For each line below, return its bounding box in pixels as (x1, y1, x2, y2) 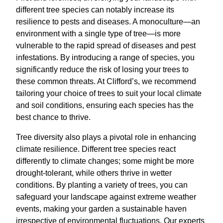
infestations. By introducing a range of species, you (16, 53, 195, 62)
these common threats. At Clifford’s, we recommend (16, 77, 196, 86)
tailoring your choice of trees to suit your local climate (16, 89, 202, 98)
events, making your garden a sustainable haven (16, 205, 187, 213)
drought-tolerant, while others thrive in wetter (16, 169, 172, 177)
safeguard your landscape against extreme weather (16, 193, 196, 201)
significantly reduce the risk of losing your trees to (16, 65, 189, 74)
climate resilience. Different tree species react (16, 145, 176, 153)
